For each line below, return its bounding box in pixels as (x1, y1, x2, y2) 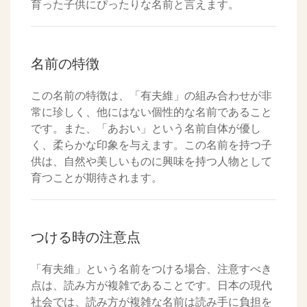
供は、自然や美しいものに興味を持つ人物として (31, 154, 272, 169)
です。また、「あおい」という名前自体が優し (31, 121, 261, 136)
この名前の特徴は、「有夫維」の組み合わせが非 (31, 88, 272, 103)
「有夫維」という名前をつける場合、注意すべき (31, 262, 272, 276)
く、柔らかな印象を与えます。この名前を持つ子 (31, 138, 272, 152)
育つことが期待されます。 (31, 171, 162, 185)
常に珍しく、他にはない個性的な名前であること (31, 105, 272, 119)
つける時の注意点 (31, 229, 140, 246)
